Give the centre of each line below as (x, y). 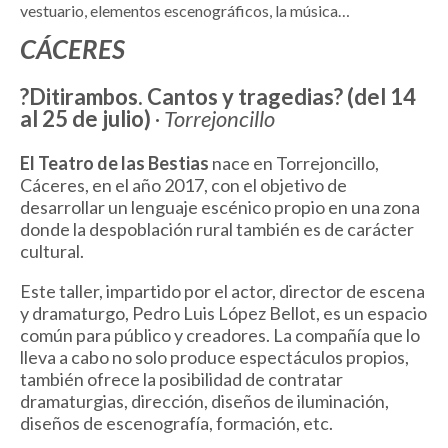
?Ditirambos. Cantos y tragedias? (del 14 (218, 97)
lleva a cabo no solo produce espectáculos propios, (214, 357)
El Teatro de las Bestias (114, 163)
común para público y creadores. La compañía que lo (220, 335)
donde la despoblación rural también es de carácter (217, 229)
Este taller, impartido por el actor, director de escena (222, 291)
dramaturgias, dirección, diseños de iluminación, (204, 401)
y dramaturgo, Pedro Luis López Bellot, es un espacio (223, 313)
